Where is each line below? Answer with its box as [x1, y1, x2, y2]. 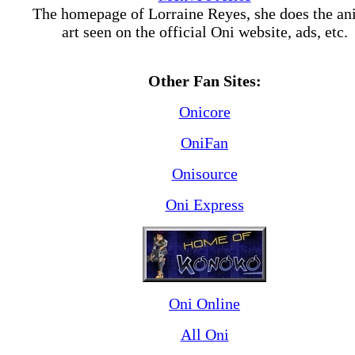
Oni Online [169, 295, 240, 312]
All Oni [180, 326, 229, 343]
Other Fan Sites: [147, 72, 261, 90]
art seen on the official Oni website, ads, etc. [61, 23, 348, 40]
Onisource [171, 165, 238, 182]
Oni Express [165, 196, 244, 213]
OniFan [181, 134, 228, 151]
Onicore [178, 103, 231, 120]
